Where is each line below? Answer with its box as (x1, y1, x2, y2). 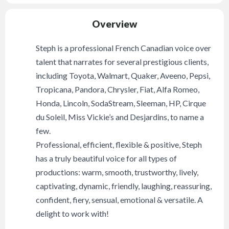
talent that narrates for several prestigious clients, (36, 57, 209, 67)
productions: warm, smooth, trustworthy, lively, (36, 167, 199, 177)
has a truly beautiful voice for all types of (36, 153, 177, 164)
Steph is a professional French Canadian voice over (36, 43, 212, 53)
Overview (92, 18, 137, 30)
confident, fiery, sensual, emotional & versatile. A (36, 195, 203, 205)
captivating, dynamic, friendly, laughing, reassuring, (36, 181, 212, 191)
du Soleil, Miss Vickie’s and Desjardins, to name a (36, 112, 204, 122)
